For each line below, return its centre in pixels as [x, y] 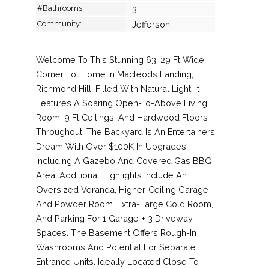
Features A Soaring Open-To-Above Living [122, 103]
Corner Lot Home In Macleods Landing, [115, 74]
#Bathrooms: [61, 8]
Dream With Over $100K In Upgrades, [112, 146]
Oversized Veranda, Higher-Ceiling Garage [122, 189]
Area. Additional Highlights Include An [111, 175]
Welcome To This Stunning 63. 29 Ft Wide [120, 59]
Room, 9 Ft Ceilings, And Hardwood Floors [122, 117]
